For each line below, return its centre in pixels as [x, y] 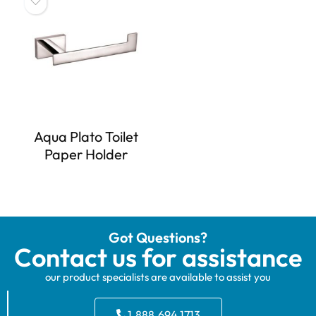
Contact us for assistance [158, 257]
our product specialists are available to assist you [158, 277]
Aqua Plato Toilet [86, 137]
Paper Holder [86, 154]
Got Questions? [158, 238]
